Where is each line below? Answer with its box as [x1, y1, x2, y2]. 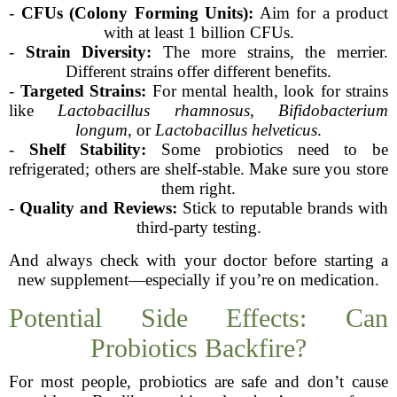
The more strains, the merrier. [152, 43, 389, 61]
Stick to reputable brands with [176, 198, 388, 217]
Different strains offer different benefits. [66, 62, 331, 81]
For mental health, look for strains [146, 82, 388, 100]
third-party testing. [136, 218, 261, 237]
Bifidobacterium [278, 101, 389, 120]
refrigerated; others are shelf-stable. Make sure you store [9, 160, 388, 178]
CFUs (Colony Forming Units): [20, 4, 253, 22]
